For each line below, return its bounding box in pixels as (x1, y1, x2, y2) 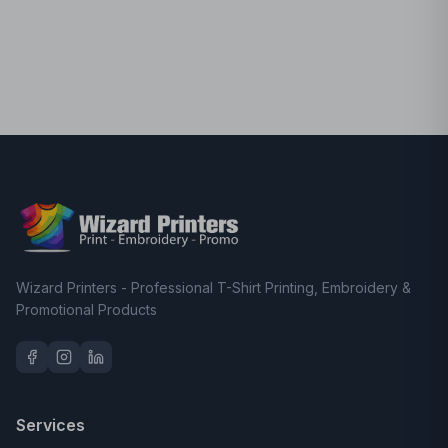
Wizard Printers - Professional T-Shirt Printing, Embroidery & (16, 279, 411, 296)
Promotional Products (16, 301, 157, 318)
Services (16, 415, 85, 435)
